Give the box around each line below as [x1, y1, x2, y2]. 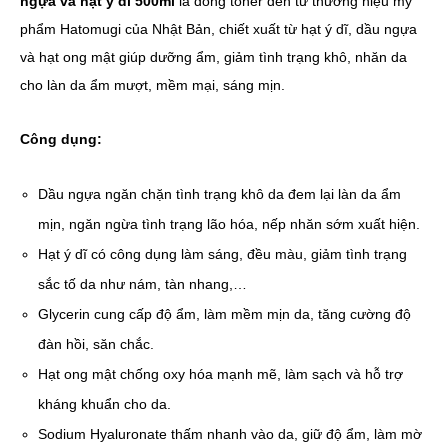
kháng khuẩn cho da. [38, 396, 172, 412]
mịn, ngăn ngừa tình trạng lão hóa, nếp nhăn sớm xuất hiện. [38, 216, 421, 232]
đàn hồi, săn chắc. [38, 336, 155, 352]
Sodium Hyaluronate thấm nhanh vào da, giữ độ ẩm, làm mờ [38, 426, 423, 442]
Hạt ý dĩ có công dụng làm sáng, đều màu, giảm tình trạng [38, 246, 408, 262]
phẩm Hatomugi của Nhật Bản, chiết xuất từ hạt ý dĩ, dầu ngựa [20, 21, 417, 37]
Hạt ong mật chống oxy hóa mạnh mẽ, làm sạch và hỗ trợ [38, 366, 404, 382]
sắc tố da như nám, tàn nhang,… [38, 276, 248, 292]
